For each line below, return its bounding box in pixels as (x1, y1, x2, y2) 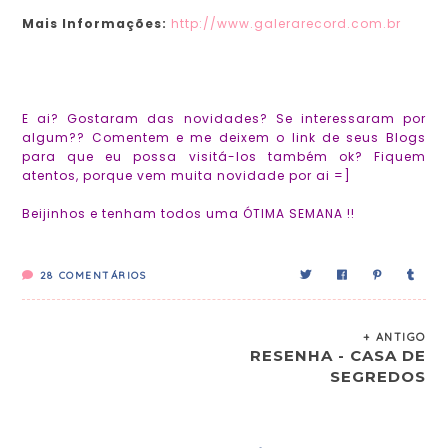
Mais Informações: (22, 15, 168, 33)
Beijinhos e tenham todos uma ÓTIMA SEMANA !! (22, 205, 356, 223)
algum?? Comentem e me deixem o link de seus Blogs (22, 129, 426, 147)
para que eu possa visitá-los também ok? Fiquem (22, 148, 426, 166)
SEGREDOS (329, 367, 426, 387)
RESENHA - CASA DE (249, 346, 426, 366)
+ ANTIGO (362, 330, 426, 345)
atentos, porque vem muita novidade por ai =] (22, 167, 352, 185)
